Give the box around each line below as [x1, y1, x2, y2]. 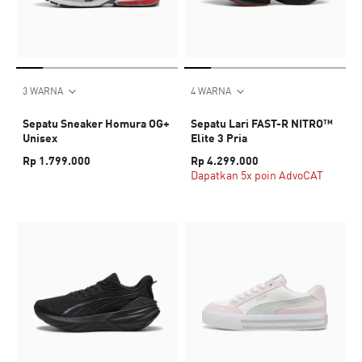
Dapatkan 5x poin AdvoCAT [191, 168, 323, 182]
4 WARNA [191, 85, 231, 97]
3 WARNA [23, 85, 63, 97]
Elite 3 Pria [191, 131, 247, 145]
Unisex [23, 131, 57, 145]
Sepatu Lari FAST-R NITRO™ [191, 116, 333, 130]
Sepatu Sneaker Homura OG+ [23, 116, 170, 130]
